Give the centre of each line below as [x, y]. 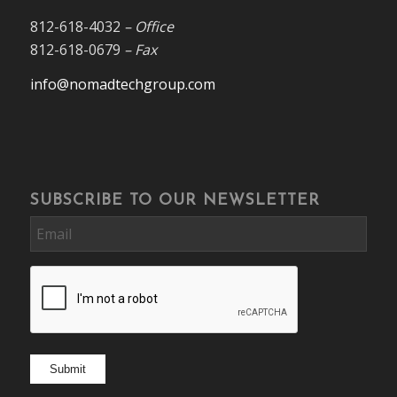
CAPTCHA [54, 277]
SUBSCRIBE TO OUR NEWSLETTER [175, 200]
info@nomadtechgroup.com [122, 85]
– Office [148, 26]
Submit [67, 369]
